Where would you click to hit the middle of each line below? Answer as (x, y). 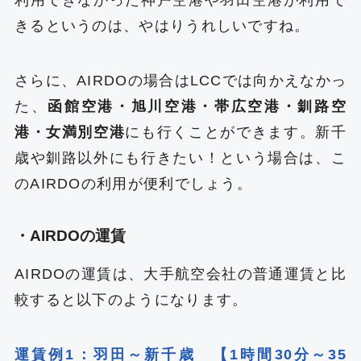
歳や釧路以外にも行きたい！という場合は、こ (180, 158)
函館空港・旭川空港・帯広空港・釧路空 (197, 107)
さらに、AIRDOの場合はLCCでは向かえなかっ (180, 81)
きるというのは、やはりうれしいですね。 (162, 26)
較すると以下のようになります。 (131, 300)
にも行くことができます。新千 (236, 133)
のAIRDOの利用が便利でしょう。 (133, 184)
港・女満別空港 (70, 133)
